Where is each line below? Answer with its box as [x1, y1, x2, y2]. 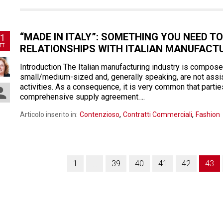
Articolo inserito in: [20, 111, 78, 118]
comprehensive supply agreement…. [20, 92, 145, 102]
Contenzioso [80, 111, 119, 118]
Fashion [196, 111, 220, 118]
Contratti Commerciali [123, 111, 192, 118]
